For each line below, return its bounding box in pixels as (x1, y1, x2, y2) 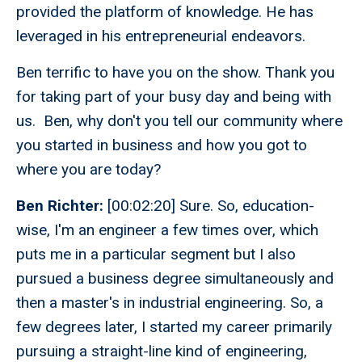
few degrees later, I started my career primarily (16, 318, 332, 337)
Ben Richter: (16, 196, 107, 216)
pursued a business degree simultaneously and (16, 269, 334, 288)
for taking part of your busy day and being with (16, 87, 331, 107)
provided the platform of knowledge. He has (16, 2, 314, 22)
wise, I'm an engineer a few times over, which (16, 221, 318, 240)
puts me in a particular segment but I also (16, 245, 296, 264)
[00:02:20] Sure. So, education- (107, 196, 314, 216)
